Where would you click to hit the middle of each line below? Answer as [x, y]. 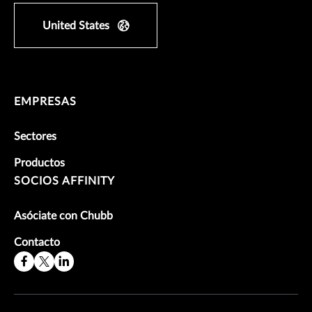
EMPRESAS [45, 101]
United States [76, 25]
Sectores [35, 136]
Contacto [37, 242]
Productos [39, 163]
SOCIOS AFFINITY [64, 181]
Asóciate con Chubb [63, 216]
